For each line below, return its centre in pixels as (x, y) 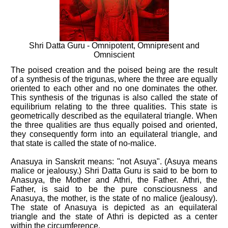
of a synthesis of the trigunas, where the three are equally (114, 79)
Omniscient (114, 55)
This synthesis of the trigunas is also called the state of (114, 97)
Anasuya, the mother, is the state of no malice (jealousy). (114, 198)
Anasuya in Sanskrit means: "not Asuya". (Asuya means (114, 162)
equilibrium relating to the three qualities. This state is (114, 107)
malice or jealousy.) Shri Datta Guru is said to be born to (114, 171)
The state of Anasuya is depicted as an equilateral (114, 207)
